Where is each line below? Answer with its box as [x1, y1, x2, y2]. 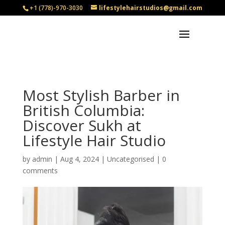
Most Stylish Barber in [22, 85, 180, 105]
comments [22, 166, 58, 175]
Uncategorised [106, 154, 154, 164]
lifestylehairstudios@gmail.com [98, 4, 202, 12]
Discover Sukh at [22, 115, 141, 136]
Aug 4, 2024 [60, 154, 99, 164]
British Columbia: [22, 100, 145, 121]
